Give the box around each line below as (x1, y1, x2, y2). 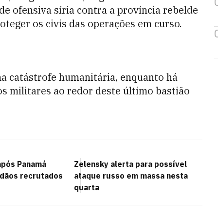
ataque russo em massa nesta (74, 171, 188, 181)
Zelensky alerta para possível (74, 159, 187, 169)
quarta (74, 182, 99, 192)
